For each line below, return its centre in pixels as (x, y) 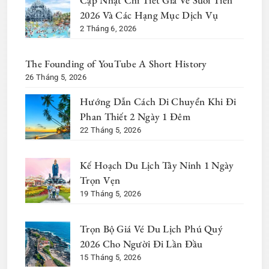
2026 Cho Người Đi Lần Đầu (141, 244)
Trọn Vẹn (100, 180)
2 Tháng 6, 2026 (108, 29)
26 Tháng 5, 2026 (56, 77)
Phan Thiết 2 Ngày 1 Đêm (137, 117)
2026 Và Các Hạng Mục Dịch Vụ (149, 15)
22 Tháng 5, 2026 (110, 130)
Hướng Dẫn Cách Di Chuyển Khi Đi (158, 102)
